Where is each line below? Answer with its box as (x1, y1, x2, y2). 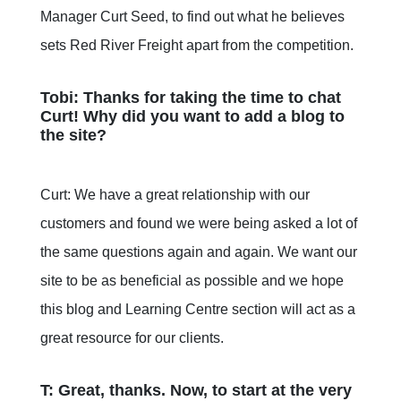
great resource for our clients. (40, 330, 224, 346)
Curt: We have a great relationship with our (40, 187, 310, 203)
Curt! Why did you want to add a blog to (40, 107, 345, 126)
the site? (40, 126, 107, 145)
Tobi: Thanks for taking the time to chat (40, 89, 341, 107)
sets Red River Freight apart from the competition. (40, 38, 354, 54)
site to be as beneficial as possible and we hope (40, 273, 344, 289)
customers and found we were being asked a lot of (40, 216, 357, 232)
